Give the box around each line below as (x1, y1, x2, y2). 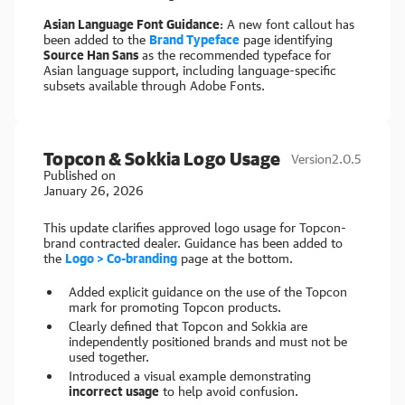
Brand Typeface (149, 32, 240, 47)
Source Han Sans (43, 47, 138, 62)
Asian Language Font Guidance (43, 16, 220, 32)
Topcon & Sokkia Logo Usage (43, 148, 281, 169)
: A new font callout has (220, 16, 354, 32)
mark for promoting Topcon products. (69, 299, 281, 315)
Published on (43, 167, 116, 183)
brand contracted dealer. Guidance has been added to (43, 235, 343, 250)
